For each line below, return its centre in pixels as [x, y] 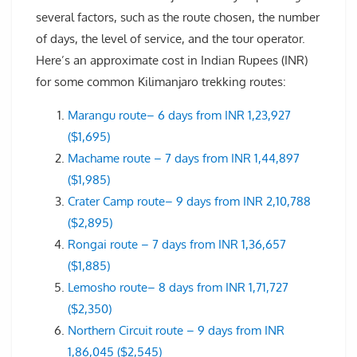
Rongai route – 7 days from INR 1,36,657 [177, 244]
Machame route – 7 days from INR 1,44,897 [184, 158]
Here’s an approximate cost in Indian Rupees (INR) [172, 60]
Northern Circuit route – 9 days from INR [176, 330]
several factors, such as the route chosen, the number [178, 17]
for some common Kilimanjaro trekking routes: [161, 81]
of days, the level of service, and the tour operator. [171, 38]
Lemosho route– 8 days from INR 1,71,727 [178, 287]
